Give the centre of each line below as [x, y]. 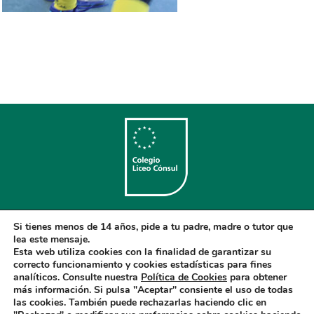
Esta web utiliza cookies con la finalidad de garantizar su [142, 252]
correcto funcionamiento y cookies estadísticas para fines [143, 265]
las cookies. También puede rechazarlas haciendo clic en [140, 302]
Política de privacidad [142, 263]
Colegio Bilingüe [157, 216]
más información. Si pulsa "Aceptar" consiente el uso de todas [153, 290]
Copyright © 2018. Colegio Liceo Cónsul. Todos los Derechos [157, 237]
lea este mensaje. [52, 239]
